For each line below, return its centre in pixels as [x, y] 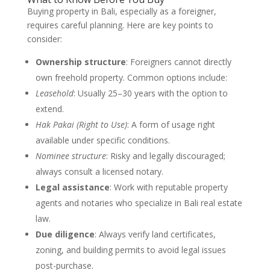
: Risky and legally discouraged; [165, 156]
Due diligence [65, 234]
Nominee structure [71, 156]
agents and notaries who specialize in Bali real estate [139, 203]
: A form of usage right [171, 124]
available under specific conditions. [102, 140]
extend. [49, 109]
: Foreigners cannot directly [178, 62]
